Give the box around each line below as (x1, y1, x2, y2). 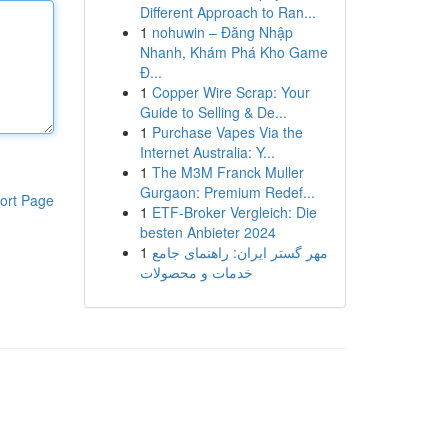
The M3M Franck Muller (151, 162, 304, 182)
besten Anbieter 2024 (139, 222, 276, 242)
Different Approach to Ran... (139, 2, 316, 22)
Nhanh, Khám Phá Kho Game (139, 42, 328, 62)
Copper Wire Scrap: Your (151, 82, 310, 102)
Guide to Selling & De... (139, 102, 287, 122)
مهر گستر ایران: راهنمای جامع (151, 242, 328, 262)
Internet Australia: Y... (139, 142, 275, 162)
